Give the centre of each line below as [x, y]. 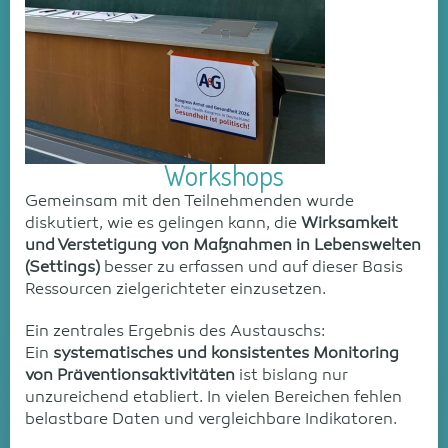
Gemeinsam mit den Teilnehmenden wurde [189, 202]
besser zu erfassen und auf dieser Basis [251, 268]
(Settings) [62, 268]
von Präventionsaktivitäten [130, 376]
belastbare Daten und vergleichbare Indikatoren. [211, 420]
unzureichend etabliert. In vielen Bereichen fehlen [213, 398]
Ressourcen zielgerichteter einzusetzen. [175, 290]
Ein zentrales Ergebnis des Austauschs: [175, 332]
